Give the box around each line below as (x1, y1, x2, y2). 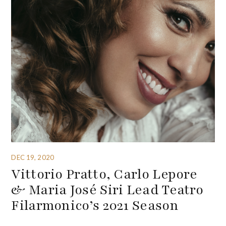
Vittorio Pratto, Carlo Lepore (11, 164, 198, 183)
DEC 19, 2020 (11, 153, 54, 161)
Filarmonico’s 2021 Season (11, 196, 179, 214)
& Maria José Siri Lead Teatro (11, 180, 204, 199)
